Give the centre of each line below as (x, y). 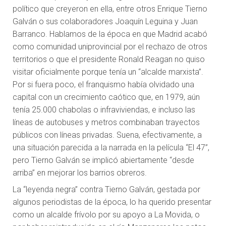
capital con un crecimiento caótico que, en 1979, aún (106, 97)
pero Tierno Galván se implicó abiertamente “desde (103, 160)
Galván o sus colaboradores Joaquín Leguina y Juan (105, 22)
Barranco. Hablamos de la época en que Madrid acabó (110, 34)
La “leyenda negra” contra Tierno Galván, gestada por (106, 190)
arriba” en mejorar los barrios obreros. (80, 173)
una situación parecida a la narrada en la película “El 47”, (111, 148)
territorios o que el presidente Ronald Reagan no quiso (109, 60)
